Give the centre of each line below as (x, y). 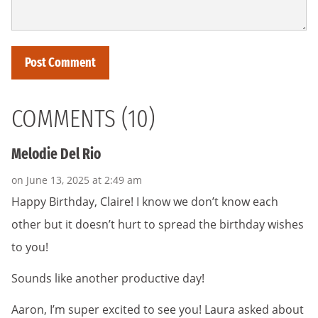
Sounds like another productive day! (108, 279)
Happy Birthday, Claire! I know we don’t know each (145, 202)
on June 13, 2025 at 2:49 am (77, 180)
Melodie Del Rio (56, 154)
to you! (30, 247)
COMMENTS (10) (83, 118)
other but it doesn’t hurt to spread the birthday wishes (158, 225)
